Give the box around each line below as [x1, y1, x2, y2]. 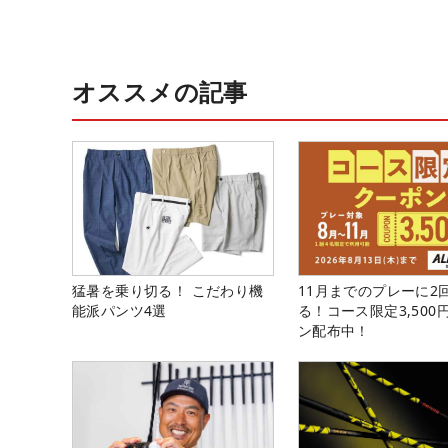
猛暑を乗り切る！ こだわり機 [72, 281, 264, 301]
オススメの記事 [72, 74, 248, 108]
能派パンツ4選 [72, 301, 167, 321]
